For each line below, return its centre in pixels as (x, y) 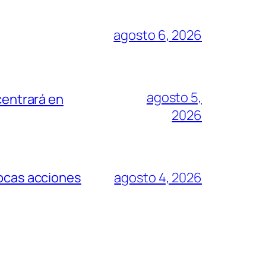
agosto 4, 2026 (158, 178)
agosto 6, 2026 (158, 35)
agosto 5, (174, 98)
